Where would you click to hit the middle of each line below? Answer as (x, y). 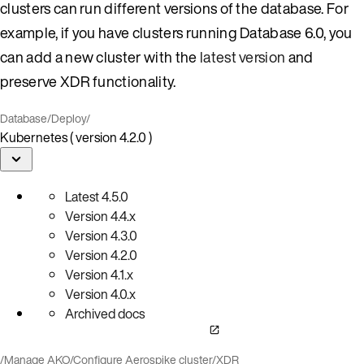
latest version (243, 56)
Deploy (69, 118)
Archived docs (105, 313)
